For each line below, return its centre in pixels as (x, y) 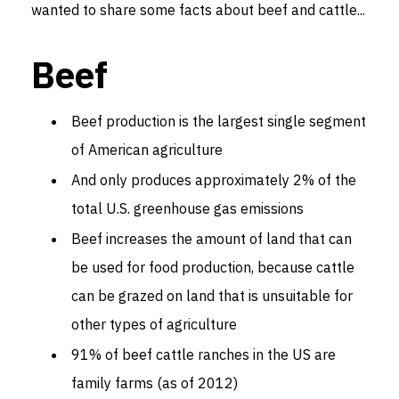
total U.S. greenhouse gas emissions (187, 208)
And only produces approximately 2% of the (214, 179)
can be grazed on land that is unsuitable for (212, 295)
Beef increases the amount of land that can (212, 238)
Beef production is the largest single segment (219, 121)
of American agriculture (147, 149)
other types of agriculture (154, 324)
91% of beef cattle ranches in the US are (204, 354)
